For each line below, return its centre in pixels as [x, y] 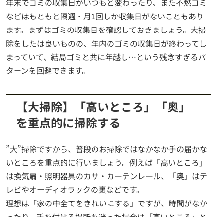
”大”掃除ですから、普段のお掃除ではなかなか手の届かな [107, 149]
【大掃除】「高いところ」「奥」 [103, 107]
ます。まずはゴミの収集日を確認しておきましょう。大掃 [106, 30]
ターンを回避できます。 [48, 70]
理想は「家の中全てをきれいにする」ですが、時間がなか [107, 203]
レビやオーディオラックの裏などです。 [75, 190]
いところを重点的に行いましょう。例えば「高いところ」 [106, 163]
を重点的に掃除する [68, 123]
